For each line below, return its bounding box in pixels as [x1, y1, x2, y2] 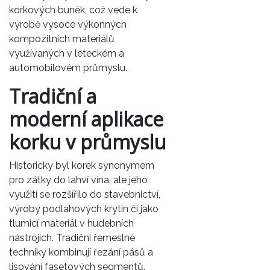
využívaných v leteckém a [9, 47, 124, 59]
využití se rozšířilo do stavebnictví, [9, 188, 160, 200]
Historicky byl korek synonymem [9, 159, 154, 171]
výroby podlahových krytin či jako [9, 202, 159, 215]
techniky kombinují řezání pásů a [9, 246, 153, 258]
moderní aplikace [9, 105, 163, 132]
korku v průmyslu [9, 128, 166, 155]
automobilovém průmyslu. [9, 61, 127, 74]
